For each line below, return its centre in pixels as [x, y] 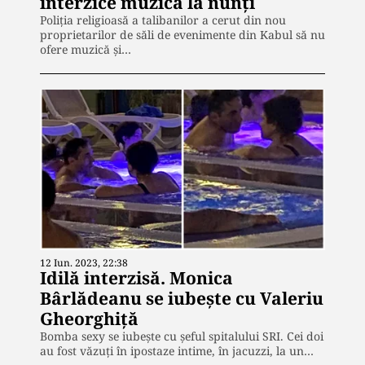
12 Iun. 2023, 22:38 [84, 262]
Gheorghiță [89, 318]
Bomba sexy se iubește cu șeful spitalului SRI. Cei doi [182, 336]
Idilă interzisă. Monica [136, 277]
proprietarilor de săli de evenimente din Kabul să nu [182, 35]
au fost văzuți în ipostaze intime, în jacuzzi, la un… [177, 350]
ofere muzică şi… [86, 49]
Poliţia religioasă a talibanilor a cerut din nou [163, 20]
